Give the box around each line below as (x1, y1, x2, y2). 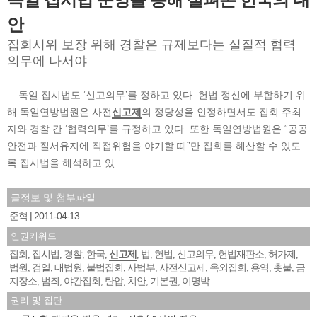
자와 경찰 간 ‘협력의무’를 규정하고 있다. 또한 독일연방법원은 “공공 (7, 122, 308, 134)
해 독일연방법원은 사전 (7, 105, 112, 117)
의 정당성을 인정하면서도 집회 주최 (142, 105, 301, 117)
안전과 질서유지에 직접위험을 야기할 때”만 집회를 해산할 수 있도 (7, 139, 301, 151)
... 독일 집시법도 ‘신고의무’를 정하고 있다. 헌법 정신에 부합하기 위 (7, 88, 306, 100)
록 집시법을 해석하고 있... (7, 156, 123, 168)
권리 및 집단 (11, 294, 62, 306)
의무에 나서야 (7, 53, 87, 68)
